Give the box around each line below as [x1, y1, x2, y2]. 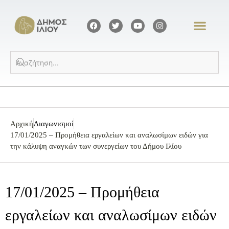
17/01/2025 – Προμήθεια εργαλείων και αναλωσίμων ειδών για [10, 131, 208, 140]
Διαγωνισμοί [34, 120, 74, 128]
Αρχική [10, 120, 33, 128]
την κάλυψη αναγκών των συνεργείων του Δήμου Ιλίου [10, 142, 181, 151]
